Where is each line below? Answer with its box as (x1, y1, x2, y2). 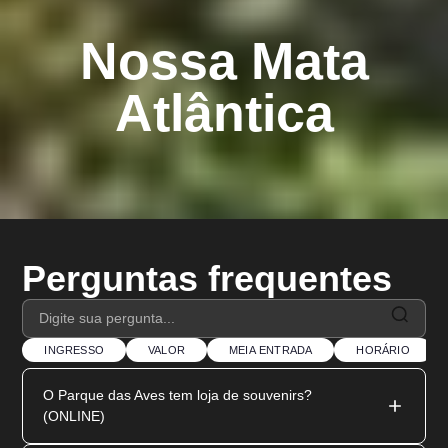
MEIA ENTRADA (229, 343, 313, 356)
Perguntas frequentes (22, 257, 393, 299)
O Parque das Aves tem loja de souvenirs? (43, 386, 313, 403)
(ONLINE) (43, 407, 106, 424)
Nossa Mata (79, 31, 369, 90)
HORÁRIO (356, 343, 410, 356)
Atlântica (114, 83, 334, 142)
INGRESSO (44, 343, 104, 356)
